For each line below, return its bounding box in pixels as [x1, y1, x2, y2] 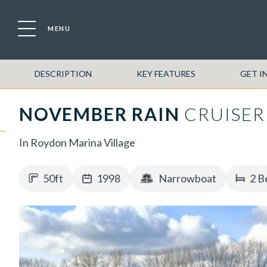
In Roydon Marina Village [19, 136, 135, 149]
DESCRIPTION [34, 69, 92, 79]
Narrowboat [159, 172, 216, 185]
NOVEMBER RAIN [19, 103, 180, 125]
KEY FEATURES [136, 69, 195, 79]
